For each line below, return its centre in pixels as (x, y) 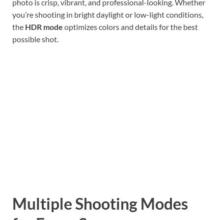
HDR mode (44, 27)
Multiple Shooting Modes (100, 204)
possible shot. (35, 39)
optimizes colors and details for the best (130, 27)
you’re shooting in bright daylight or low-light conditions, (108, 14)
